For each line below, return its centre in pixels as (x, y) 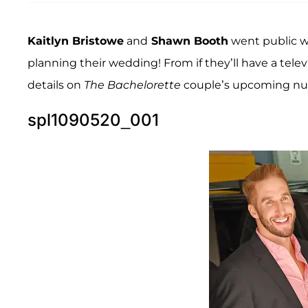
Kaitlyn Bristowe (76, 41)
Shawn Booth (188, 41)
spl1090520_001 (93, 120)
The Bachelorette (132, 85)
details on (56, 85)
